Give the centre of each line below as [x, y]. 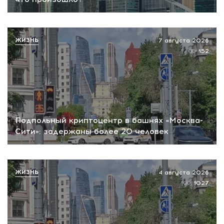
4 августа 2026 [184, 173]
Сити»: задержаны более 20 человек [92, 131]
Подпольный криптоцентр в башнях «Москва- [109, 120]
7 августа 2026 [184, 40]
